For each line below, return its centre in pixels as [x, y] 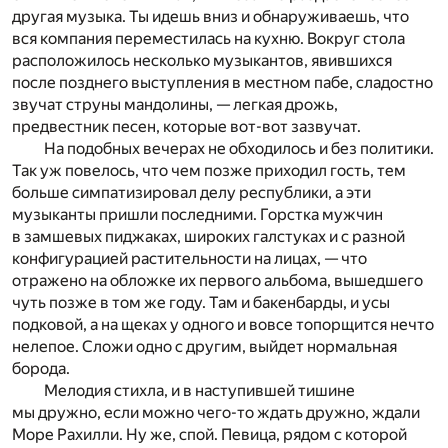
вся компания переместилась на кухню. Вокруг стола [208, 39]
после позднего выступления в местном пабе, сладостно [222, 83]
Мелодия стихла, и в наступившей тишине [199, 391]
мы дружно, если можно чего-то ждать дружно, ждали [216, 413]
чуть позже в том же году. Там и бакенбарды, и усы [201, 303]
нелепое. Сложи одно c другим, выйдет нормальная [204, 347]
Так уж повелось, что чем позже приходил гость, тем [209, 171]
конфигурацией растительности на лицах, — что [189, 259]
